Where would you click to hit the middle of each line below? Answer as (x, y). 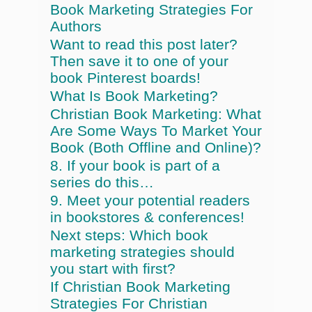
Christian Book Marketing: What (156, 114)
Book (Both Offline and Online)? (156, 147)
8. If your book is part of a (135, 165)
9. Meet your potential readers (150, 200)
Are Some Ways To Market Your (156, 130)
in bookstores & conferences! (147, 217)
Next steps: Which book (129, 235)
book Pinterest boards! (125, 77)
